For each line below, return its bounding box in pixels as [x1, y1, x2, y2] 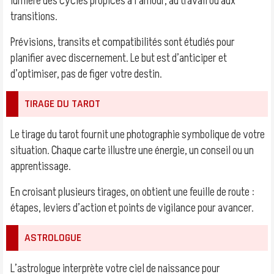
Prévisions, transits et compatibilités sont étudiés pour [10, 34, 235, 50]
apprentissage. [10, 158, 71, 174]
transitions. [10, 9, 57, 24]
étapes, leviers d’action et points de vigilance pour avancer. [10, 200, 254, 216]
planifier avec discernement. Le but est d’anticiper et [10, 50, 227, 66]
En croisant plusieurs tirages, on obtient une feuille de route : [10, 184, 254, 200]
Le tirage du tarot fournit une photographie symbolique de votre [10, 127, 265, 143]
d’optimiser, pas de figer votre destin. [10, 66, 162, 82]
